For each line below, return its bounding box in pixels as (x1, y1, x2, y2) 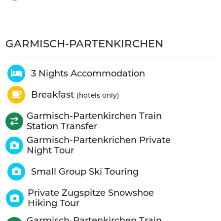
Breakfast (31, 89, 76, 100)
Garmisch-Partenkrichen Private (26, 134, 171, 146)
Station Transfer (26, 120, 97, 132)
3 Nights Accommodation (31, 68, 145, 79)
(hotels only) (76, 91, 119, 99)
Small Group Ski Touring (31, 166, 139, 177)
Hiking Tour (27, 197, 79, 209)
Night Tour (26, 145, 74, 156)
